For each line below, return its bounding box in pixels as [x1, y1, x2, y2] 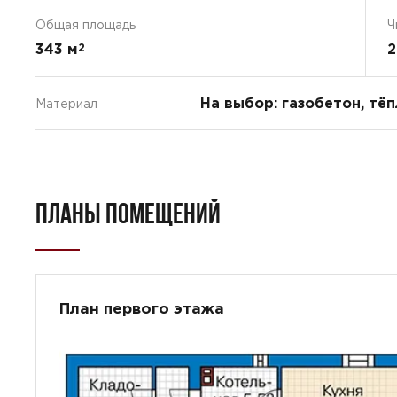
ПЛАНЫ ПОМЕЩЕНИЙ [35, 198, 221, 229]
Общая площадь [35, 18, 136, 32]
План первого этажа [59, 300, 224, 316]
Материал [35, 97, 97, 111]
